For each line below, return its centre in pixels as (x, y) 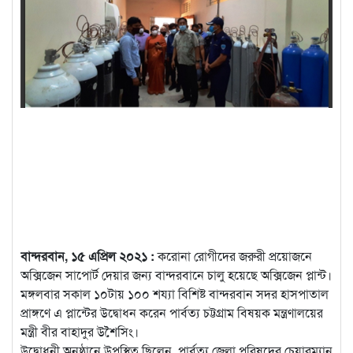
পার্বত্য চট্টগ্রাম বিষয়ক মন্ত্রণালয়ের (246, 313)
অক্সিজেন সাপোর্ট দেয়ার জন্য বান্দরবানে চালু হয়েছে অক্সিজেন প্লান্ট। (176, 275)
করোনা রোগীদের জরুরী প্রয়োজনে (233, 256)
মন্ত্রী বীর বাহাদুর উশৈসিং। (80, 332)
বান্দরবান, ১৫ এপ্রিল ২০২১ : (87, 256)
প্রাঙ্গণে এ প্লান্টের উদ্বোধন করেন (95, 313)
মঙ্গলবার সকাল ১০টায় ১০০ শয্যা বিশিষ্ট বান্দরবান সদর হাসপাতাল (175, 294)
